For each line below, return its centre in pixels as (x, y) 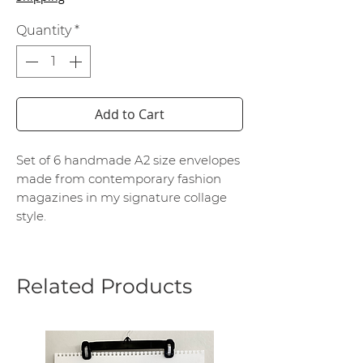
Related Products (104, 286)
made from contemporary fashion (119, 179)
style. (31, 216)
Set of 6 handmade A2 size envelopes (128, 160)
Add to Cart (130, 115)
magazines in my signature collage (122, 198)
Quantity (44, 31)
